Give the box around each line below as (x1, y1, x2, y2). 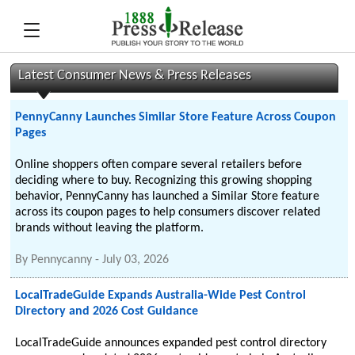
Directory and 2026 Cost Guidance (15, 305, 199, 318)
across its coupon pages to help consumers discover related (15, 206, 321, 219)
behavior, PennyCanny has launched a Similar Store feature (15, 190, 320, 203)
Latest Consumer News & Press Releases (18, 69, 252, 82)
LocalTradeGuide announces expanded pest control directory (15, 337, 327, 349)
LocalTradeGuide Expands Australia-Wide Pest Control (15, 289, 307, 302)
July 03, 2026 (102, 254, 170, 266)
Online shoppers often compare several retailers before (15, 158, 303, 171)
